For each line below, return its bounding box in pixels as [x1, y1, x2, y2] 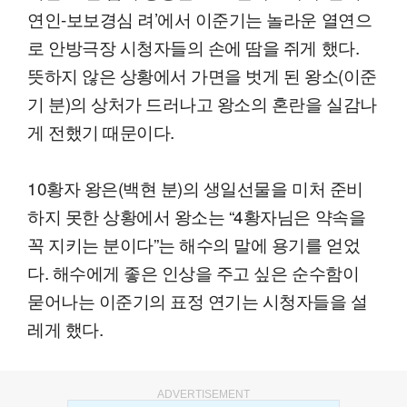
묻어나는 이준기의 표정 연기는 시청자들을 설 [27, 287, 368, 313]
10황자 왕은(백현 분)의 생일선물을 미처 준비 [27, 174, 363, 200]
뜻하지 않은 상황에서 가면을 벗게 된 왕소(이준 [27, 62, 377, 87]
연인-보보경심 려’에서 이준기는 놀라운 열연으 [27, 5, 372, 31]
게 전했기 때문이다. [27, 118, 174, 144]
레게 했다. [27, 315, 104, 341]
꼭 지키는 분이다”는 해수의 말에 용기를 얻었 [27, 231, 361, 256]
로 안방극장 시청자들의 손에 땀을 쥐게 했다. [27, 34, 360, 59]
